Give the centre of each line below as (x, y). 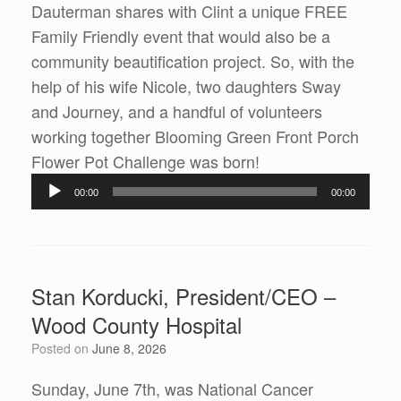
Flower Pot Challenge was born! (145, 162)
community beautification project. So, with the (193, 61)
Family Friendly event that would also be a (181, 36)
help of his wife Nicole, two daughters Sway (186, 86)
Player (282, 186)
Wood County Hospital (137, 325)
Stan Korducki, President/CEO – (183, 296)
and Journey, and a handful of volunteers (177, 111)
